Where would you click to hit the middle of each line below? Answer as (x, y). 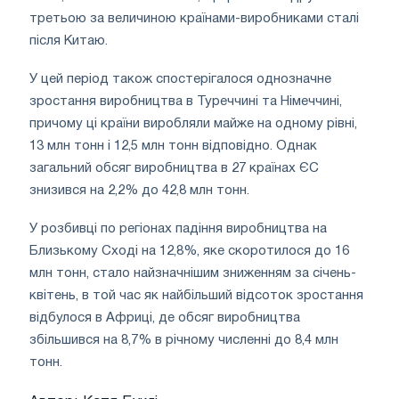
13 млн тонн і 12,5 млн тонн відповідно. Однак (173, 147)
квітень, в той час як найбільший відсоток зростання (196, 296)
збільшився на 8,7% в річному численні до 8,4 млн (184, 341)
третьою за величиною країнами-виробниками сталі (194, 19)
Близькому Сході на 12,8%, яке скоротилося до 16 (189, 252)
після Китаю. (69, 41)
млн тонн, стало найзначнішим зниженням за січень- (193, 274)
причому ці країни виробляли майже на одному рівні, (193, 124)
